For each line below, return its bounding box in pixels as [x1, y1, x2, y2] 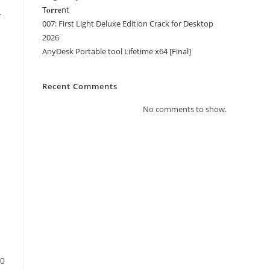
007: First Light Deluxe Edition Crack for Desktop [42, 18, 213, 29]
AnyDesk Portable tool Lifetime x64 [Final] [42, 46, 191, 57]
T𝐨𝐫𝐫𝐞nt [42, 4, 69, 15]
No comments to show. [143, 104, 227, 115]
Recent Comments [42, 81, 118, 92]
